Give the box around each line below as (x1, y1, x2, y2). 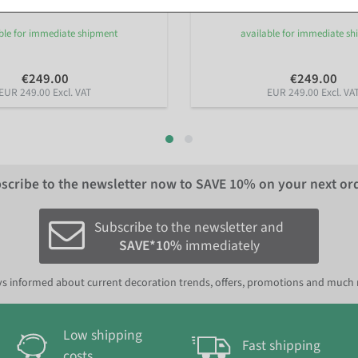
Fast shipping (242, 336, 320, 356)
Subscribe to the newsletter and (94, 217, 284, 237)
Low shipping (63, 325, 142, 346)
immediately (181, 235, 260, 256)
